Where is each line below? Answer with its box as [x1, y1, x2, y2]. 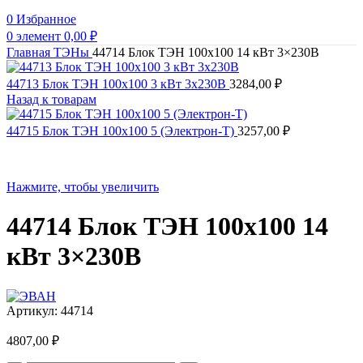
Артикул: [6, 303, 61, 318]
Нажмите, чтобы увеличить [6, 180, 159, 194]
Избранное [16, 12, 76, 26]
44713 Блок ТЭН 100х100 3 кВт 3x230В [6, 77, 229, 91]
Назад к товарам [6, 92, 96, 106]
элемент [16, 29, 61, 43]
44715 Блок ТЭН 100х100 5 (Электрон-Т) [6, 124, 237, 138]
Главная [6, 45, 53, 59]
